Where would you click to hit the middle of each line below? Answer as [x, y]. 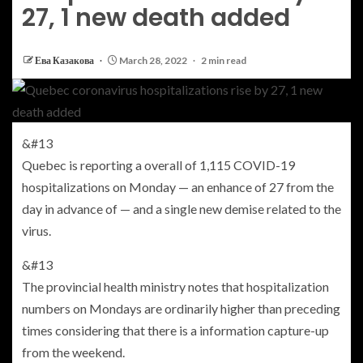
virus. [36, 231]
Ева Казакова [65, 61]
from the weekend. [75, 352]
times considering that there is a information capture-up [175, 331]
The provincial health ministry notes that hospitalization [175, 287]
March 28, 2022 [153, 61]
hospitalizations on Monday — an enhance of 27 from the [178, 187]
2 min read [224, 61]
